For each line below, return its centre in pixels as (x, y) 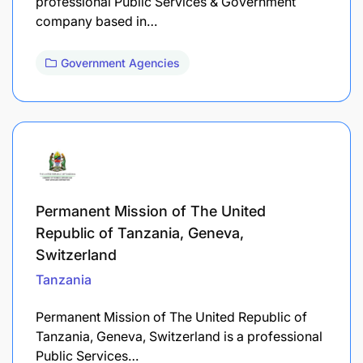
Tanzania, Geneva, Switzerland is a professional (179, 336)
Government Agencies (120, 62)
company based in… (96, 21)
